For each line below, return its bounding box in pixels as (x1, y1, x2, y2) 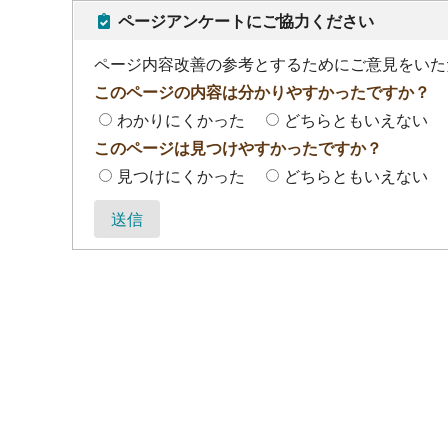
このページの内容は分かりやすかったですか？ (94, 82, 430, 102)
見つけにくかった (117, 166, 245, 186)
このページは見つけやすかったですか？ (94, 138, 382, 158)
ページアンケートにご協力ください (114, 11, 374, 31)
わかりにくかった (117, 110, 245, 130)
